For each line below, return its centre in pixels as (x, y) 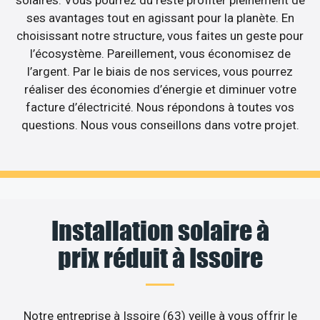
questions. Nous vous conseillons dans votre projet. (160, 125)
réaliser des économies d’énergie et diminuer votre (160, 90)
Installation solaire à (160, 230)
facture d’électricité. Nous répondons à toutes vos (160, 107)
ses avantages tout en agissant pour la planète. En (160, 18)
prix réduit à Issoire (160, 257)
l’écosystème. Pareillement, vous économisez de (160, 54)
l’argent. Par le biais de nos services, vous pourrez (160, 72)
